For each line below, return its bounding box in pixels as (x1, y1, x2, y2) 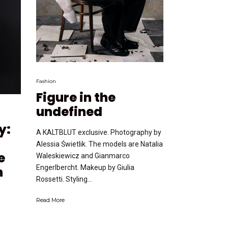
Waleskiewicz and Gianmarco (36, 152, 130, 160)
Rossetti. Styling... (36, 175, 92, 184)
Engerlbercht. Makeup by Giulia (36, 163, 134, 172)
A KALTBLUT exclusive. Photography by (36, 128, 161, 137)
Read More (36, 196, 65, 204)
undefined (36, 103, 102, 121)
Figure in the (36, 89, 116, 106)
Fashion (36, 78, 56, 85)
